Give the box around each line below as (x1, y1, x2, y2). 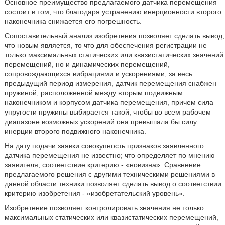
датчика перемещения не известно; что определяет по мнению (4, 151, 215, 159)
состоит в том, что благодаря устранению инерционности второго (4, 7, 221, 16)
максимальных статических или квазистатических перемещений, (4, 213, 218, 221)
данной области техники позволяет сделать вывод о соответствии (4, 179, 221, 188)
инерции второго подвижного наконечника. (4, 127, 146, 135)
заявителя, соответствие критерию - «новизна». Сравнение (4, 160, 201, 169)
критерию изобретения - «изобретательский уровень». (4, 189, 185, 197)
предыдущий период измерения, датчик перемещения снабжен (4, 79, 216, 87)
